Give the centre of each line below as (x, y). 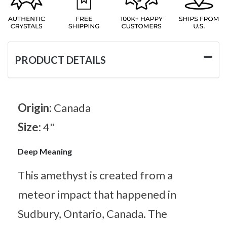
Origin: (36, 107)
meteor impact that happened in (97, 194)
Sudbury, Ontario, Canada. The (92, 213)
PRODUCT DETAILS (60, 60)
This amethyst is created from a (95, 175)
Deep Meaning (45, 151)
